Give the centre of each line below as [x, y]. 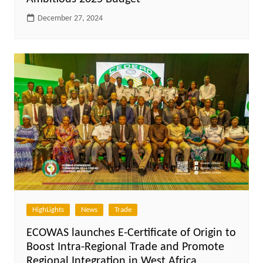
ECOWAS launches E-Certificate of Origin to [131, 233]
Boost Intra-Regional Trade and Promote [125, 247]
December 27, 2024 [70, 19]
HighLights [48, 210]
